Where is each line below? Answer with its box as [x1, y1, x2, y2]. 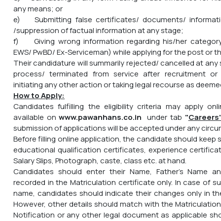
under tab [142, 111, 185, 122]
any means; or [13, 3, 63, 14]
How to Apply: [13, 90, 65, 101]
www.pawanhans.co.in [59, 111, 142, 122]
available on [13, 111, 59, 122]
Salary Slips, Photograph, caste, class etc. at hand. [13, 155, 186, 166]
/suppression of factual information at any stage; [13, 25, 184, 36]
